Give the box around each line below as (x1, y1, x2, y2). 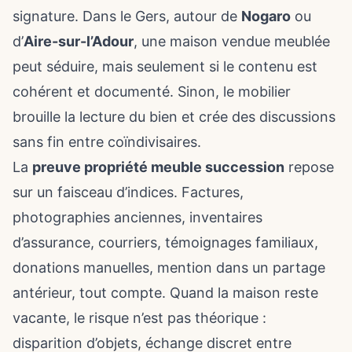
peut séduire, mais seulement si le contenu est (13, 58, 317, 75)
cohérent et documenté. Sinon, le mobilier (13, 83, 291, 100)
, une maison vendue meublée (134, 33, 330, 49)
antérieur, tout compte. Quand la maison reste (13, 284, 318, 301)
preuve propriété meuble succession (32, 159, 284, 175)
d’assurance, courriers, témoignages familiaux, (13, 234, 318, 251)
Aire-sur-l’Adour (24, 33, 134, 49)
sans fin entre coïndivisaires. (13, 134, 201, 150)
